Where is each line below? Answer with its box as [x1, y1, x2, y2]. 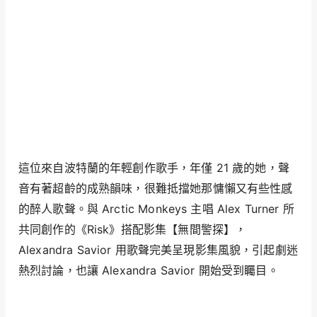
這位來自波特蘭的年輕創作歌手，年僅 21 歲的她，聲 [18, 160, 289, 175]
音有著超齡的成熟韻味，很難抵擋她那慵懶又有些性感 [18, 180, 293, 195]
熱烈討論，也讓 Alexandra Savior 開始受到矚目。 [18, 263, 279, 277]
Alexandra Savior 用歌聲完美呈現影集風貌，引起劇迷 [18, 242, 298, 257]
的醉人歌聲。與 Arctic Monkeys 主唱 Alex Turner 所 [18, 201, 294, 216]
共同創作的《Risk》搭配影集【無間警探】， [18, 221, 247, 236]
